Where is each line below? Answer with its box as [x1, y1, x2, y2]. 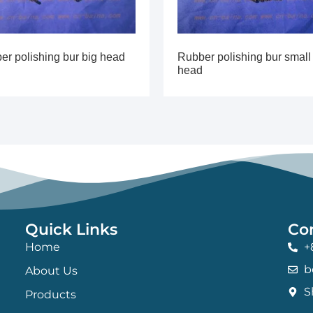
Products [24, 287, 76, 301]
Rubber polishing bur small [177, 50, 311, 63]
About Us [24, 263, 78, 277]
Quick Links [24, 219, 117, 239]
